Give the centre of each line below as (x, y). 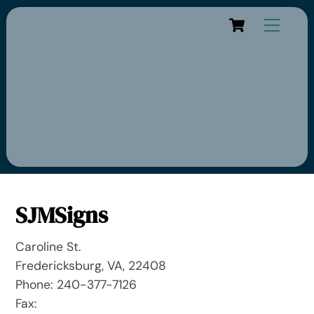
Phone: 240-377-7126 (76, 284)
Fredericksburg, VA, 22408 (91, 265)
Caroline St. (48, 246)
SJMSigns (62, 216)
